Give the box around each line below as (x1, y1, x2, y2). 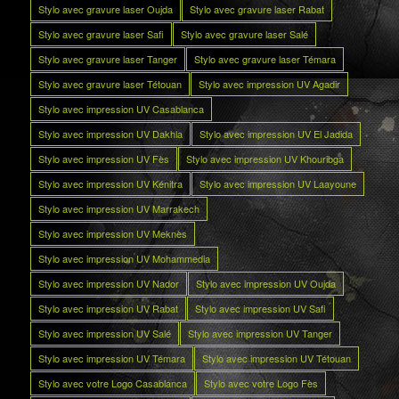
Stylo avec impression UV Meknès (37, 225, 187, 240)
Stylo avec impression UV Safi (194, 300, 326, 315)
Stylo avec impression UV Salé (37, 325, 171, 340)
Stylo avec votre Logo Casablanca (37, 375, 187, 390)
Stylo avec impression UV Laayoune (199, 175, 356, 191)
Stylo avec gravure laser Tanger (37, 51, 177, 66)
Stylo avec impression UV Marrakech (37, 200, 199, 216)
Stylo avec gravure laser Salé (180, 26, 308, 41)
